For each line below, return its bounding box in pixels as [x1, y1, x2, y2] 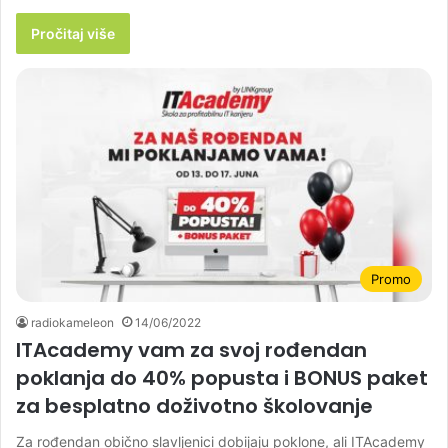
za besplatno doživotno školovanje [16, 392, 373, 421]
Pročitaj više [31, 24, 115, 42]
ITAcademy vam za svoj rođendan [16, 336, 367, 365]
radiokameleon [31, 315, 114, 331]
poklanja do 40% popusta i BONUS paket [16, 364, 428, 393]
